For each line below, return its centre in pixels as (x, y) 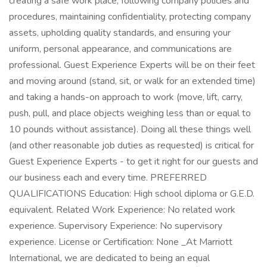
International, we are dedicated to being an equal (109, 258)
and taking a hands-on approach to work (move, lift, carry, (126, 97)
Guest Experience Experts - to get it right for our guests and (133, 162)
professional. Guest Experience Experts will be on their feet (132, 65)
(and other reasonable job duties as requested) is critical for (131, 145)
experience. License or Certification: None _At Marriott (121, 242)
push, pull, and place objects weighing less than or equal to (130, 113)
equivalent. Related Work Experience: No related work (122, 210)
